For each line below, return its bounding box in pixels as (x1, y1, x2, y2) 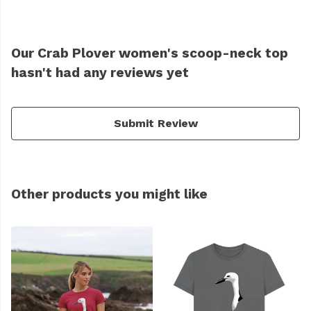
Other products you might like (11, 186, 208, 203)
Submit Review (113, 117, 198, 131)
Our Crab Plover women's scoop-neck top (11, 45, 288, 62)
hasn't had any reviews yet (11, 65, 189, 81)
